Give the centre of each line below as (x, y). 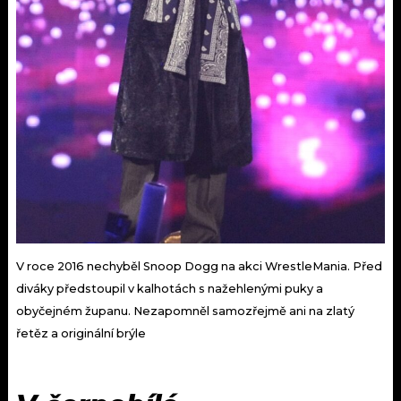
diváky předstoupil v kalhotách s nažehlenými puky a (170, 289)
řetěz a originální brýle (81, 334)
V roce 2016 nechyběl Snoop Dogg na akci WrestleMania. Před (199, 267)
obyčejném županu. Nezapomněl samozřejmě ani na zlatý (185, 311)
